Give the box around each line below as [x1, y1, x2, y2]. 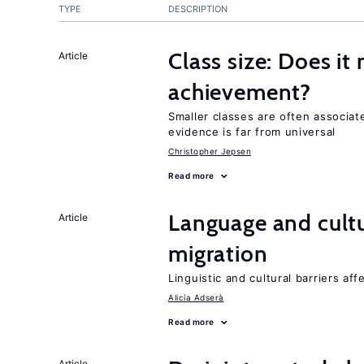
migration [168, 240, 268, 267]
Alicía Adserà [168, 292, 224, 302]
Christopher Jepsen [168, 146, 251, 156]
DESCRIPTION [168, 3, 227, 15]
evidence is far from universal [168, 125, 336, 138]
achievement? [168, 78, 312, 106]
